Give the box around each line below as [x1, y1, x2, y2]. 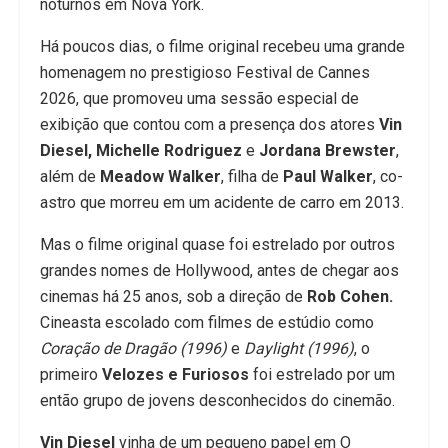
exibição [40, 114, 103, 134]
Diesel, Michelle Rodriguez [40, 140, 246, 160]
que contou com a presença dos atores [103, 114, 379, 134]
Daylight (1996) [244, 338, 354, 358]
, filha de [221, 166, 283, 186]
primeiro [40, 364, 102, 384]
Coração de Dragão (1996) [40, 338, 227, 358]
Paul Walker [283, 166, 373, 186]
